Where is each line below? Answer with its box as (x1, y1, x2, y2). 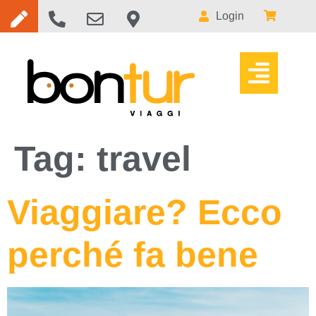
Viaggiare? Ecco (7, 193, 282, 233)
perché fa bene (7, 235, 258, 275)
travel (97, 139, 191, 179)
